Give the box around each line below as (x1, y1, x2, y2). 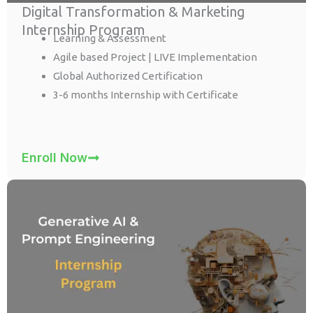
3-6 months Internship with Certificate (53, 89, 239, 101)
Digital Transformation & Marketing (22, 3, 246, 20)
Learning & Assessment (53, 32, 167, 45)
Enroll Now (22, 150, 88, 165)
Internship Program (22, 22, 146, 38)
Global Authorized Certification (53, 70, 203, 82)
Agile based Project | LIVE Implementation (53, 51, 258, 64)
